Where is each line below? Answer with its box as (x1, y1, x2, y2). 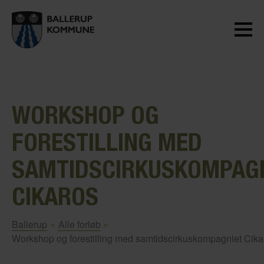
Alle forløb (58, 217, 101, 231)
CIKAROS (12, 181, 98, 210)
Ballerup (12, 217, 47, 231)
